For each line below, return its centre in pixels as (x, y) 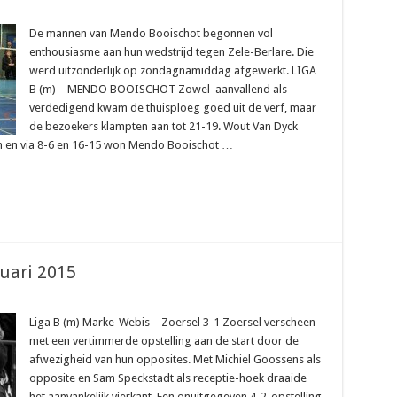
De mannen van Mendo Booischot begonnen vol (151, 33)
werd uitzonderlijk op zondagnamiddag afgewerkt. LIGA (172, 70)
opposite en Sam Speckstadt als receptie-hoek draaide (167, 378)
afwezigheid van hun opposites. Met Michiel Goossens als (175, 359)
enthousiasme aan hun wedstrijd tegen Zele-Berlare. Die (171, 52)
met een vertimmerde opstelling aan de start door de (163, 341)
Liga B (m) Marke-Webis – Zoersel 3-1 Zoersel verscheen (172, 322)
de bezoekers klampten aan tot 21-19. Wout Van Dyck (163, 126)
